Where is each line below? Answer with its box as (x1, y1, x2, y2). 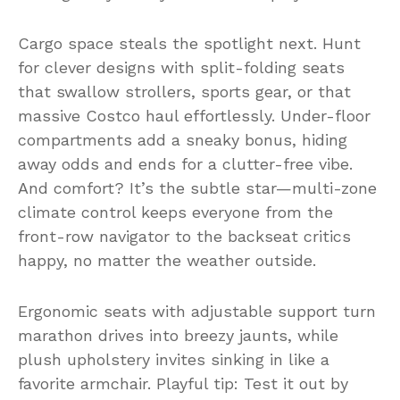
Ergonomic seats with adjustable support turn (18, 301, 376, 321)
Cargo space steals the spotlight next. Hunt (18, 33, 361, 53)
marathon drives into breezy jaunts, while (18, 325, 338, 345)
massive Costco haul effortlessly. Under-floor (18, 105, 371, 125)
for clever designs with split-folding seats (18, 57, 345, 77)
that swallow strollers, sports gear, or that (18, 81, 351, 101)
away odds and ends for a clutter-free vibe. (18, 154, 353, 173)
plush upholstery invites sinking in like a (18, 349, 329, 369)
